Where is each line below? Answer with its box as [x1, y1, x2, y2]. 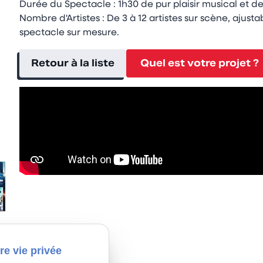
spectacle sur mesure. [19, 28, 119, 38]
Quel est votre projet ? [140, 57, 259, 69]
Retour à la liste [31, 57, 114, 69]
